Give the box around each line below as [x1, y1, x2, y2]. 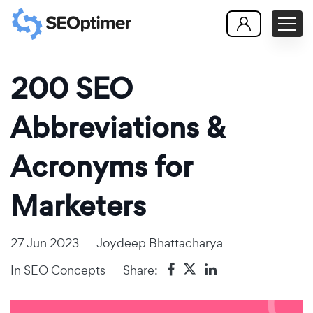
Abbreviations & [10, 108, 226, 147]
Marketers [10, 186, 146, 226]
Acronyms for [10, 147, 192, 187]
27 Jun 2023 [10, 235, 79, 251]
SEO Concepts [24, 261, 105, 278]
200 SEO [10, 68, 133, 108]
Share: [123, 261, 158, 278]
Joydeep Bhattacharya [96, 235, 223, 251]
